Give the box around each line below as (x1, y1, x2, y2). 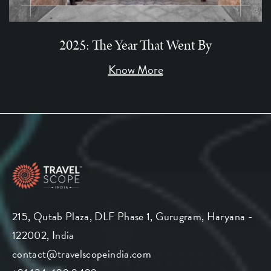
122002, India (12, 226, 74, 243)
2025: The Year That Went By (59, 34, 212, 56)
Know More (108, 60, 163, 79)
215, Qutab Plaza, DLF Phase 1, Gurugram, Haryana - (12, 207, 252, 224)
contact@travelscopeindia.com (12, 245, 152, 262)
